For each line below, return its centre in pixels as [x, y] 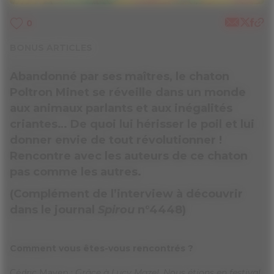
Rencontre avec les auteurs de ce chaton [129, 156]
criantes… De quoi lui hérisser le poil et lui [132, 124]
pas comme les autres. [76, 172]
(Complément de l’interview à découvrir [126, 194]
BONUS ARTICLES [51, 48]
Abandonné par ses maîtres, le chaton [120, 76]
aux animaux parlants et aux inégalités [121, 108]
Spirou [116, 210]
